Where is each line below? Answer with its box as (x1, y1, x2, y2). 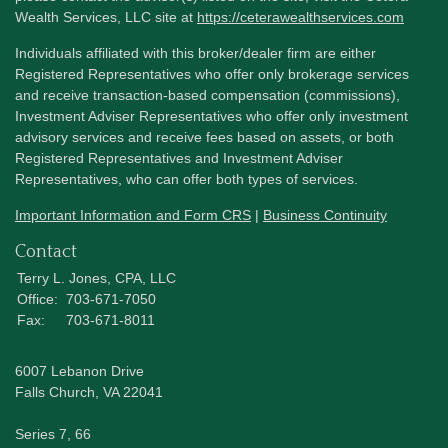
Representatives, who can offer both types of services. (15, 170, 358, 187)
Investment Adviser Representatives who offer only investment (15, 107, 408, 124)
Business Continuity (263, 206, 387, 223)
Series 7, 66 (15, 425, 91, 442)
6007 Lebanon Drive (15, 362, 144, 379)
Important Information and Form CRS (15, 206, 251, 223)
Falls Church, (15, 383, 99, 400)
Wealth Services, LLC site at (15, 8, 197, 25)
